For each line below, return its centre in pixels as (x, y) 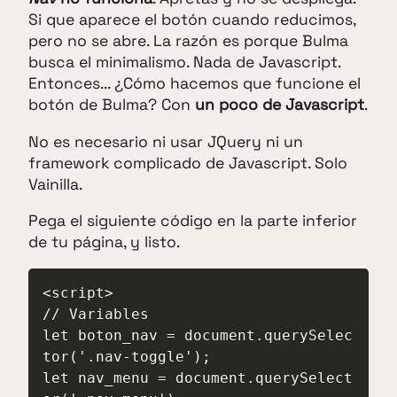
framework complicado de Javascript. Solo (188, 163)
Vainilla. (55, 184)
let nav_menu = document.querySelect (198, 378)
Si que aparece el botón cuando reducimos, (192, 20)
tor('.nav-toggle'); (127, 356)
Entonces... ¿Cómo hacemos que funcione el (195, 84)
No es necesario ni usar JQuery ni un (166, 141)
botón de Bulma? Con (112, 105)
